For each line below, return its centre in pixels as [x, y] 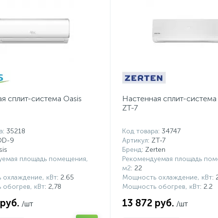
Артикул [135, 140]
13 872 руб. [148, 203]
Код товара [140, 131]
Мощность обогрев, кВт [161, 187]
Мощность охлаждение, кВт [167, 177]
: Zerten [153, 150]
